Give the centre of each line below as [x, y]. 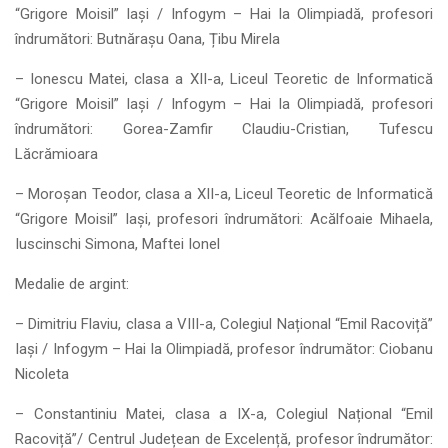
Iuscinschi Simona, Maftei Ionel [117, 244]
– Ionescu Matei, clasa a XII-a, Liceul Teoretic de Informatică [224, 79]
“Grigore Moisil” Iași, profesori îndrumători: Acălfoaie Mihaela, [224, 219]
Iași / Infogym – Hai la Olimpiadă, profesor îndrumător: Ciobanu [224, 349]
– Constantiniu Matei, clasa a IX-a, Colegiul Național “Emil [224, 414]
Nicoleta [42, 374]
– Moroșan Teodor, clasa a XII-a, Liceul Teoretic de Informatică [224, 194]
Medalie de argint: [72, 284]
